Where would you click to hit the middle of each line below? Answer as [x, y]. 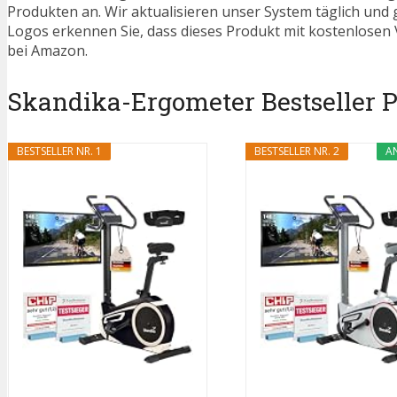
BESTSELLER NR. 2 [296, 152]
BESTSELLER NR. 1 [59, 152]
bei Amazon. [47, 51]
